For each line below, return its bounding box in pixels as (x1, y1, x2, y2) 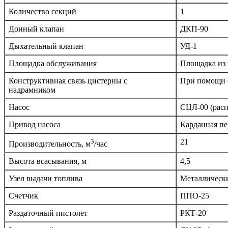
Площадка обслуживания (9, 59, 97, 68)
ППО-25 (180, 191, 209, 200)
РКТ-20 (180, 208, 206, 217)
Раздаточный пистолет (9, 208, 88, 217)
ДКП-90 (180, 24, 208, 33)
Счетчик (9, 191, 38, 200)
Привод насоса (9, 120, 61, 129)
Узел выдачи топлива (9, 174, 82, 183)
